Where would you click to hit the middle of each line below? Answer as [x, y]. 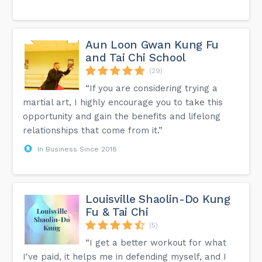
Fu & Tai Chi [117, 212]
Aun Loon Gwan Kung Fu [152, 44]
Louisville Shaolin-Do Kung [158, 199]
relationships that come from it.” [93, 130]
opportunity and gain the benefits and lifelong [122, 116]
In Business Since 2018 [77, 149]
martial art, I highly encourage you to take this [123, 102]
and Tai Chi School [136, 57]
